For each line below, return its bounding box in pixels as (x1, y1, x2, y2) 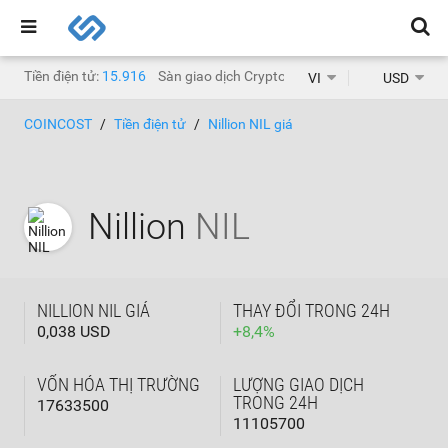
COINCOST (24, 116, 92, 132)
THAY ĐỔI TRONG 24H (233, 300, 390, 321)
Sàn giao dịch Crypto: (158, 68, 289, 84)
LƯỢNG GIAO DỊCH (233, 374, 364, 395)
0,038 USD (37, 322, 111, 341)
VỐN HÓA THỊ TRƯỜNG (37, 374, 200, 395)
